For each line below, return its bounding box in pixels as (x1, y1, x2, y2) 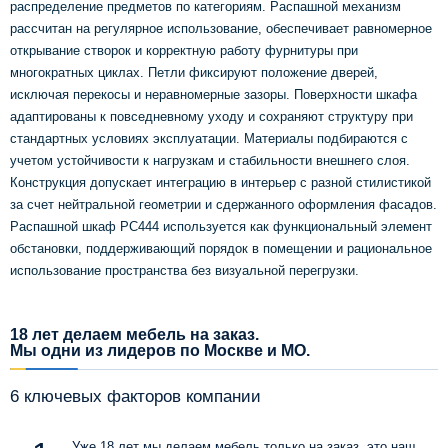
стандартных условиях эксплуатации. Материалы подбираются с (10, 131, 408, 147)
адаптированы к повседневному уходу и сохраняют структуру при (10, 109, 413, 125)
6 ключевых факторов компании (10, 387, 261, 406)
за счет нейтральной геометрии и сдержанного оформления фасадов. (10, 197, 437, 213)
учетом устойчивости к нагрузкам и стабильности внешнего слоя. (10, 153, 410, 169)
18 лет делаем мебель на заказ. (10, 326, 259, 344)
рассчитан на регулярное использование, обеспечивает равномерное (10, 21, 432, 37)
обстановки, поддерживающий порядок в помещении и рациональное (10, 241, 432, 257)
